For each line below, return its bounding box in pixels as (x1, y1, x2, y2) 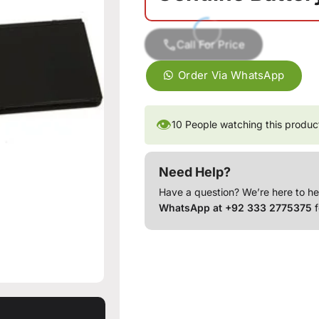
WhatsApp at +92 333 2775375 (159, 201, 313, 214)
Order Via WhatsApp (177, 68, 285, 82)
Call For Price (177, 38, 246, 51)
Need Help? (159, 164, 231, 179)
